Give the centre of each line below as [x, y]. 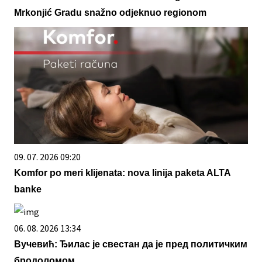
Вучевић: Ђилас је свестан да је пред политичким [131, 244]
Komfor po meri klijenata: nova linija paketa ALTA [122, 173]
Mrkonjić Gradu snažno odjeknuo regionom [110, 13]
